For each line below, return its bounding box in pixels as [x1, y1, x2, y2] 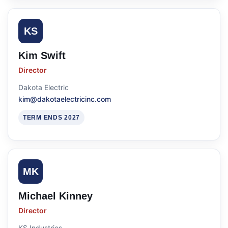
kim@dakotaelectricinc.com [18, 95, 111, 103]
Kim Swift [18, 50, 66, 61]
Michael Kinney [18, 190, 93, 202]
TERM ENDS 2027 [23, 114, 80, 121]
